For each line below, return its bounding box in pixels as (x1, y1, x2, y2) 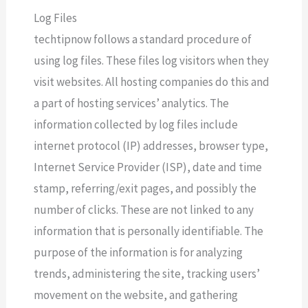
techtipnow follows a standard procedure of (34, 32, 252, 47)
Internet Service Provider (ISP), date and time (34, 159, 263, 175)
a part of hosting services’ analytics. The (34, 96, 230, 111)
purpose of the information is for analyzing (34, 245, 243, 261)
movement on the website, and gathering (34, 287, 239, 303)
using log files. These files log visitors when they (34, 53, 269, 69)
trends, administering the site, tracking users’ (34, 266, 261, 282)
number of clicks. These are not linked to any (34, 202, 254, 218)
